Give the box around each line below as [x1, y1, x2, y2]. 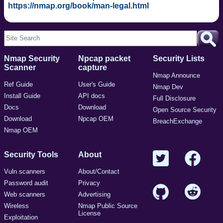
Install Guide [4, 92, 40, 100]
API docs [78, 92, 106, 100]
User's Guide [78, 80, 115, 88]
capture [78, 63, 108, 72]
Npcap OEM [78, 114, 114, 122]
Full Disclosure [152, 94, 196, 102]
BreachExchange [152, 117, 202, 125]
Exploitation [4, 213, 38, 221]
